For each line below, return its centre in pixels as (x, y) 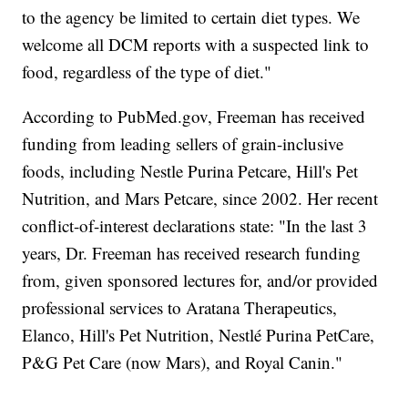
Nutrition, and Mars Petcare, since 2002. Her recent (200, 199)
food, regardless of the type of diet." (147, 72)
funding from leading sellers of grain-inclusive (183, 144)
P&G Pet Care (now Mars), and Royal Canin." (183, 362)
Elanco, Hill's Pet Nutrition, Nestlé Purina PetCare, (199, 335)
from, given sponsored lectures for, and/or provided (200, 280)
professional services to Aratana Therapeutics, (180, 308)
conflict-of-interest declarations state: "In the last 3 (195, 226)
